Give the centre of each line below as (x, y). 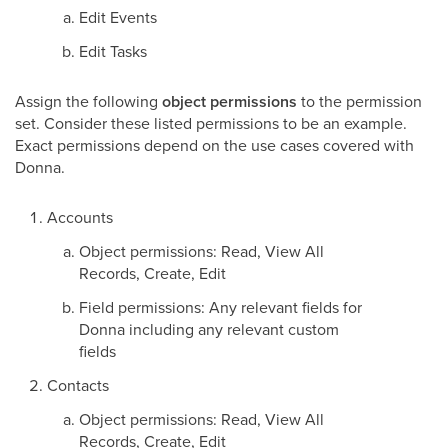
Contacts (78, 385)
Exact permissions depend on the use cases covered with (214, 145)
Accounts (80, 217)
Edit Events (118, 17)
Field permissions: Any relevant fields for (220, 307)
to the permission (359, 101)
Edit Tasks (113, 51)
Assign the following (88, 101)
